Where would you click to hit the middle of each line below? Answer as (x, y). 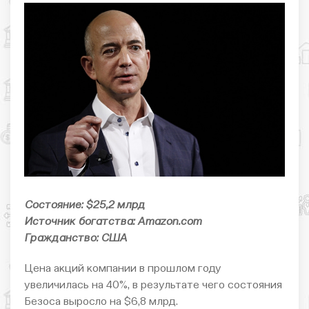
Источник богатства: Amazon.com (113, 222)
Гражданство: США (76, 238)
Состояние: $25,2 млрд (84, 205)
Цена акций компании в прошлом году (123, 269)
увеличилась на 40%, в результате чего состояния (153, 285)
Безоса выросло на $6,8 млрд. (101, 302)
